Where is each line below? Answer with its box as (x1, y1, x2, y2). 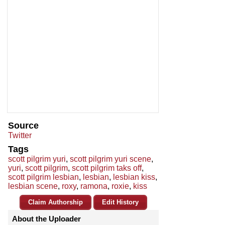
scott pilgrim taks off (72, 164, 142, 173)
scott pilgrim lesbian (8, 173, 79, 182)
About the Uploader (12, 214, 81, 223)
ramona (80, 182, 107, 191)
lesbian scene (8, 182, 58, 191)
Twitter (8, 131, 32, 140)
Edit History (102, 198, 139, 206)
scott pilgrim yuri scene (70, 155, 151, 164)
